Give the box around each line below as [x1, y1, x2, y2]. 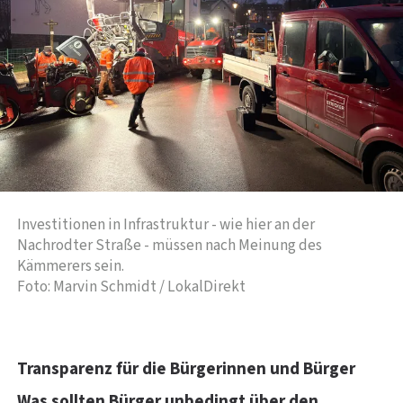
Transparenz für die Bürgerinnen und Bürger [17, 356, 355, 381]
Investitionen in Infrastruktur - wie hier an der [17, 213, 315, 237]
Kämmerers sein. [17, 255, 124, 278]
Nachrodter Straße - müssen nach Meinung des [17, 234, 322, 257]
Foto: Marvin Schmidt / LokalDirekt [17, 275, 246, 299]
